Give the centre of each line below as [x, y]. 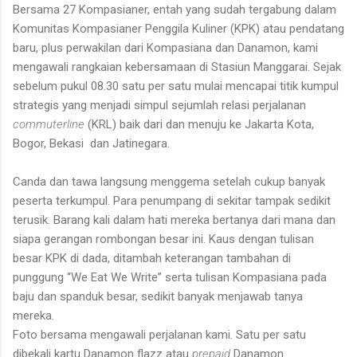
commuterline [50, 124]
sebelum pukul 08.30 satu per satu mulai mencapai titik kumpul [176, 86]
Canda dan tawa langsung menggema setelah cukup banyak [169, 181]
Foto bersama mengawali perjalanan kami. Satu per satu [159, 334]
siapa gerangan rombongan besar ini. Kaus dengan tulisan [163, 239]
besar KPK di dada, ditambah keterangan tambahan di [152, 258]
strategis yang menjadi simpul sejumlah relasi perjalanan [159, 105]
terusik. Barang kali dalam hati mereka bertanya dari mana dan [174, 220]
